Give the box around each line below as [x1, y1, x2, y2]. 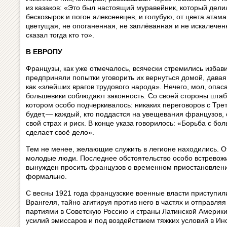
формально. [26, 172, 67, 180]
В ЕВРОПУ [26, 48, 62, 56]
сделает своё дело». [26, 128, 94, 136]
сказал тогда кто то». [26, 31, 94, 39]
